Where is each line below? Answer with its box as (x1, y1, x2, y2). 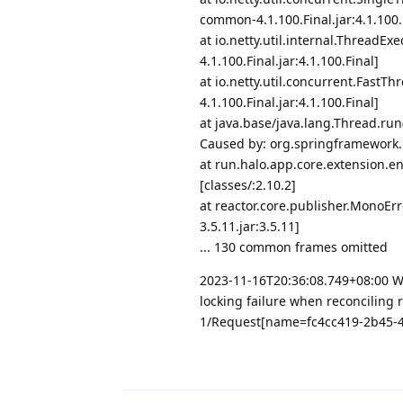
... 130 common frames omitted (200, 237, 388, 255)
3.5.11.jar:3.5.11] (200, 217, 300, 235)
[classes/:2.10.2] (200, 175, 296, 193)
